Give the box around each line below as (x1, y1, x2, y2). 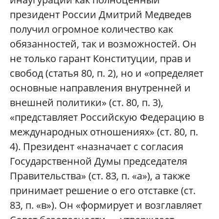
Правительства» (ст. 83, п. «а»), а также (10, 169, 190, 183)
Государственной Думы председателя (10, 154, 187, 168)
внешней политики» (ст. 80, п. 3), (10, 96, 163, 109)
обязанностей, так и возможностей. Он (10, 37, 197, 51)
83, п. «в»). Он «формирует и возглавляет (10, 198, 202, 212)
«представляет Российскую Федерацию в (10, 110, 204, 124)
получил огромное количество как (10, 22, 173, 36)
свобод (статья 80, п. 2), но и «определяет (10, 66, 203, 80)
